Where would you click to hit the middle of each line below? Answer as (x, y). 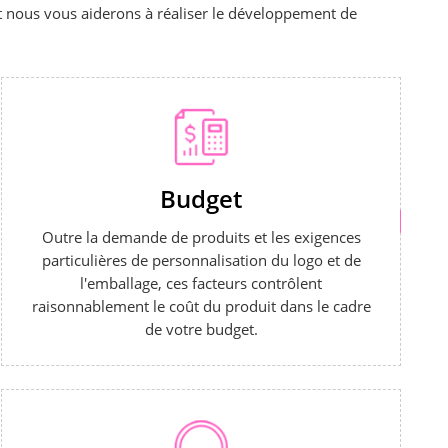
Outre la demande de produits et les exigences (201, 237)
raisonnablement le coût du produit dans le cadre (201, 306)
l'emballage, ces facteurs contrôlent (201, 283)
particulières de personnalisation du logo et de (201, 260)
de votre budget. (201, 329)
